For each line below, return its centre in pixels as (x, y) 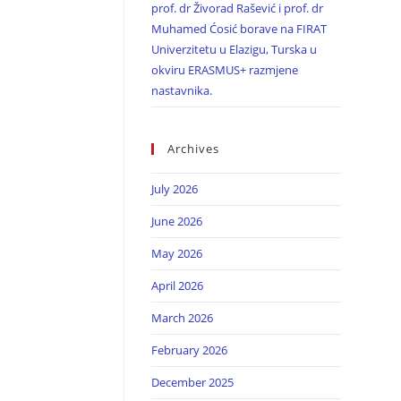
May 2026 (176, 254)
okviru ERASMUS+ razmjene (224, 70)
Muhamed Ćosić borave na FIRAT (239, 29)
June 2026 (176, 222)
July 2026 (174, 189)
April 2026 (177, 286)
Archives (193, 149)
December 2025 (192, 383)
